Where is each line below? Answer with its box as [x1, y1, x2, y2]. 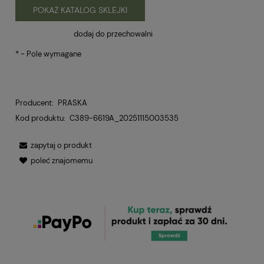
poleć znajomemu [31, 156, 93, 166]
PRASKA [57, 98, 87, 108]
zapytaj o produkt [31, 140, 92, 151]
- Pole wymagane [19, 48, 81, 59]
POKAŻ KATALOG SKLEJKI [33, 4, 127, 15]
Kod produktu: [15, 113, 65, 124]
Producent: [15, 98, 54, 108]
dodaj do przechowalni [74, 28, 153, 39]
